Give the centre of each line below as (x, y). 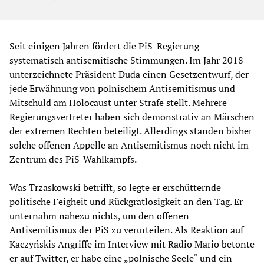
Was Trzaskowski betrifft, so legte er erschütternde (115, 187)
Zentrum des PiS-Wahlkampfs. (73, 159)
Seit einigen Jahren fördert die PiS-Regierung (104, 46)
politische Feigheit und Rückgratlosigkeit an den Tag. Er (126, 201)
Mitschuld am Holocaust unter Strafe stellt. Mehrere (118, 102)
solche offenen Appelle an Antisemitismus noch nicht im (129, 145)
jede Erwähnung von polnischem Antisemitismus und (122, 88)
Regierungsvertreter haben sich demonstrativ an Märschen (132, 116)
